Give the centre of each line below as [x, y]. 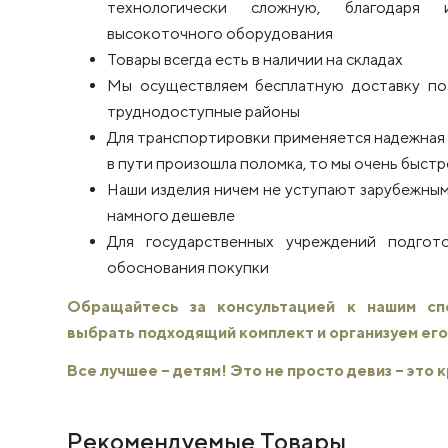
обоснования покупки [188, 268]
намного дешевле [171, 216]
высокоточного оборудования [220, 34]
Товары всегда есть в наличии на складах [255, 60]
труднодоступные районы [203, 112]
